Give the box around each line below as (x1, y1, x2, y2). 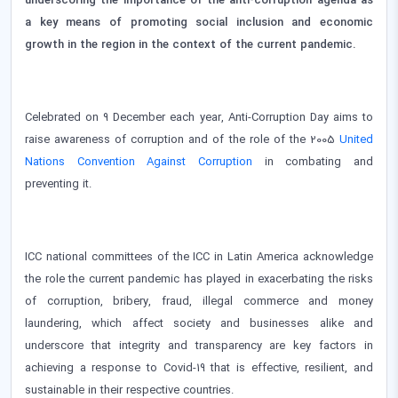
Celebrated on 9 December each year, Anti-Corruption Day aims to (25, 109, 373, 126)
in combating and (252, 154, 373, 171)
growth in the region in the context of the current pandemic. (25, 36, 355, 53)
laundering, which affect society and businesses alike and (25, 315, 373, 332)
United (339, 131, 373, 148)
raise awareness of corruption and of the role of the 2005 (25, 131, 339, 148)
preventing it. (25, 176, 92, 193)
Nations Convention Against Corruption (25, 154, 252, 171)
